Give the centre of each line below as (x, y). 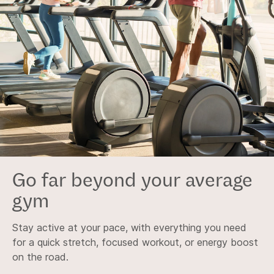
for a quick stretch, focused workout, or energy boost (135, 242)
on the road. (40, 257)
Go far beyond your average (132, 179)
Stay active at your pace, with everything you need (129, 228)
